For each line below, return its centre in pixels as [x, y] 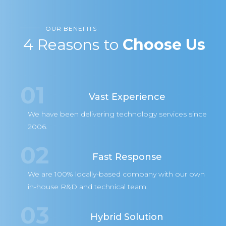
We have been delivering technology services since [118, 114]
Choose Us [164, 44]
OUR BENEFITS [71, 28]
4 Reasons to [73, 44]
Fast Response [127, 157]
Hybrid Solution [127, 217]
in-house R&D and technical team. [88, 186]
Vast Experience [127, 97]
